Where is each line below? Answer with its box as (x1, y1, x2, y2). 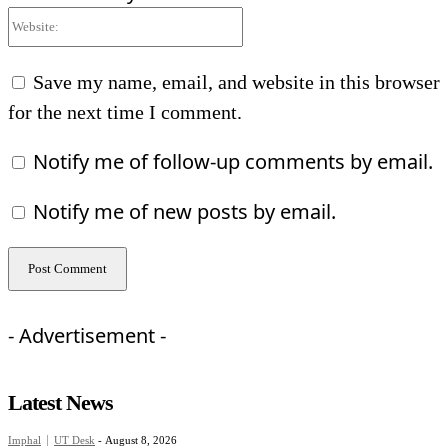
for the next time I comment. (8, 101, 242, 124)
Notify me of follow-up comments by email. (33, 148, 433, 176)
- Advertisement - (8, 322, 166, 350)
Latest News (8, 390, 113, 416)
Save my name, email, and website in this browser (33, 71, 440, 94)
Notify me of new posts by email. (33, 198, 336, 226)
